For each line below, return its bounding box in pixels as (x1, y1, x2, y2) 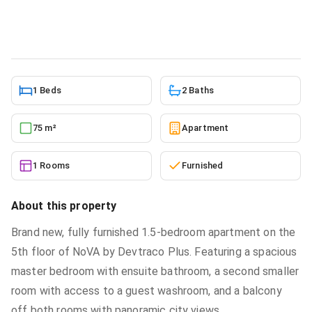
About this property (11, 199, 117, 212)
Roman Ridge (73, 1, 134, 14)
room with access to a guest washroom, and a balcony (11, 284, 282, 297)
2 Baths (182, 85, 214, 95)
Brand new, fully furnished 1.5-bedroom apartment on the (11, 226, 296, 239)
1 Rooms (33, 160, 70, 171)
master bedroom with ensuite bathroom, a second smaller (11, 265, 299, 278)
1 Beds (33, 85, 61, 95)
